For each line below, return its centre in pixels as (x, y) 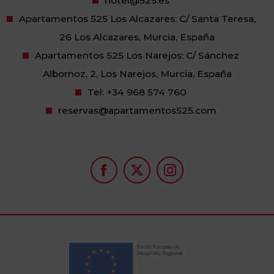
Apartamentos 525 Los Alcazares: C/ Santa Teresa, (137, 18)
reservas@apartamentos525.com (137, 110)
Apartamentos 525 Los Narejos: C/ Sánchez (137, 55)
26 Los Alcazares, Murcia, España (137, 37)
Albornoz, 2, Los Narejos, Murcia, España (137, 73)
